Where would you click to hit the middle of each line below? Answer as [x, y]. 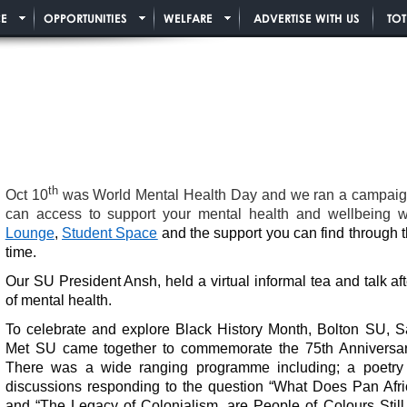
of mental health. [64, 300]
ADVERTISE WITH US [307, 18]
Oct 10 [26, 195]
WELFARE [188, 18]
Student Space [110, 233]
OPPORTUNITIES [85, 18]
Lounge [30, 233]
